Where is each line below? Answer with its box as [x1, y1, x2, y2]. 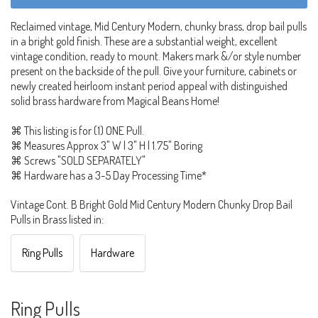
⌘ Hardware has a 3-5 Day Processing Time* [11, 168, 207, 182]
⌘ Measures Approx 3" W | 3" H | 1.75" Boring [11, 138, 202, 153]
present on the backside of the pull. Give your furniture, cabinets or [11, 63, 297, 78]
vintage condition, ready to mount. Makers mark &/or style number [11, 48, 301, 63]
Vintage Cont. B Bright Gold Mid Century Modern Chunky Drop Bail [11, 197, 292, 212]
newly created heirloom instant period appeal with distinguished [11, 78, 287, 93]
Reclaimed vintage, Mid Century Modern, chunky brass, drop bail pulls [11, 18, 307, 33]
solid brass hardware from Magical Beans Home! [11, 93, 219, 108]
